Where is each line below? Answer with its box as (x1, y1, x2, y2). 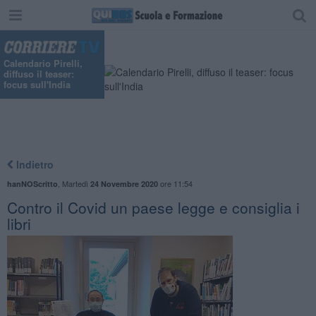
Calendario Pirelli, (4, 56, 83, 71)
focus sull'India (4, 78, 71, 92)
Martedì (61, 177, 90, 189)
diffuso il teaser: (4, 67, 74, 81)
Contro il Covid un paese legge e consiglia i (6, 196, 300, 218)
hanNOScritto (6, 178, 58, 189)
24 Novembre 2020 (90, 178, 158, 189)
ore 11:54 (157, 177, 193, 189)
